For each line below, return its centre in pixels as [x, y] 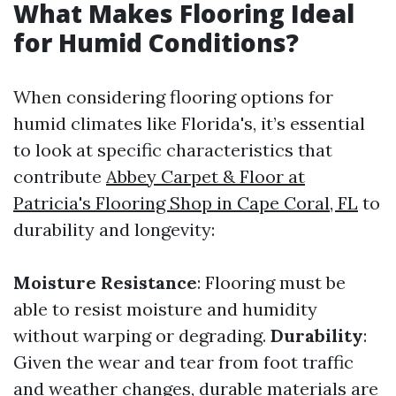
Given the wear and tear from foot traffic [183, 362]
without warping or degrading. [142, 335]
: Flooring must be [271, 282]
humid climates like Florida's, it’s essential [189, 123]
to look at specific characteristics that [173, 150]
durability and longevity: [114, 229]
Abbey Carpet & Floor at [206, 176]
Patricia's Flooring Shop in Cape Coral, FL [186, 203]
